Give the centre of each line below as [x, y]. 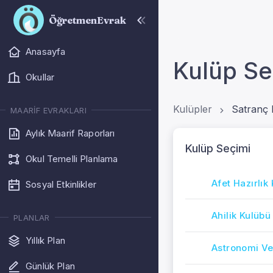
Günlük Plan [50, 266]
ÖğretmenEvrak [87, 20]
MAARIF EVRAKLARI [48, 110]
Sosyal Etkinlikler [61, 184]
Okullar [40, 77]
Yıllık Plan [45, 240]
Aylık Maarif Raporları [70, 133]
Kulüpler [193, 109]
